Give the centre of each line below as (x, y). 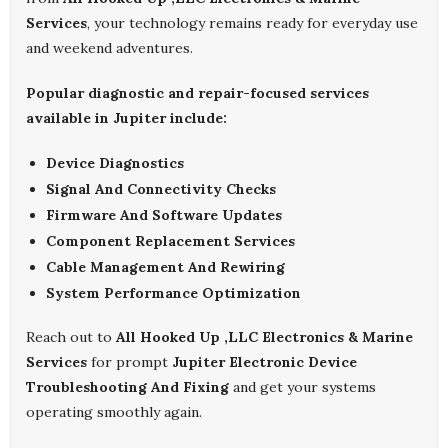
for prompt (129, 362)
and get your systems (302, 387)
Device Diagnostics (115, 163)
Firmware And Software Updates (164, 215)
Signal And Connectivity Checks (161, 189)
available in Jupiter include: (126, 118)
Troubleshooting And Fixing (127, 387)
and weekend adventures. (109, 48)
